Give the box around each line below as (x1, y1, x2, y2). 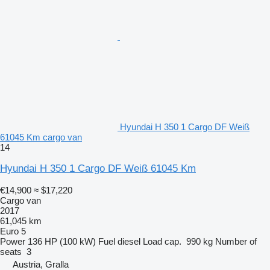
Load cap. (143, 236, 181, 246)
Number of (215, 236, 257, 246)
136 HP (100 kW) (28, 236, 96, 246)
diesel (118, 236, 140, 246)
